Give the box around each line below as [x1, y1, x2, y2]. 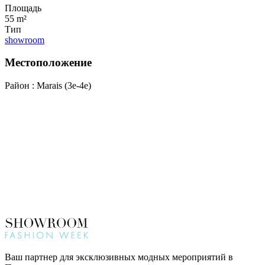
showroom [5, 34, 44, 45]
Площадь [5, 2, 41, 13]
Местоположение [5, 56, 92, 69]
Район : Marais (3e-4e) [5, 80, 91, 91]
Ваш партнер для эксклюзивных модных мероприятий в [5, 252, 233, 263]
